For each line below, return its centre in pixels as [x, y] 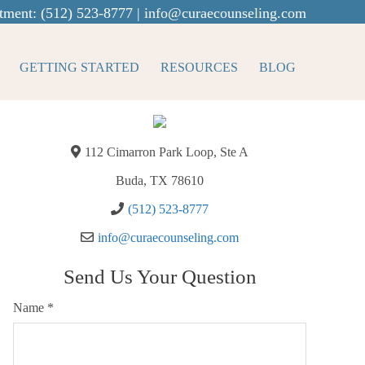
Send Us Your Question [160, 277]
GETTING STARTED [79, 67]
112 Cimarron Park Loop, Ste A [166, 152]
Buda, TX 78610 [160, 180]
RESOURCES [199, 67]
